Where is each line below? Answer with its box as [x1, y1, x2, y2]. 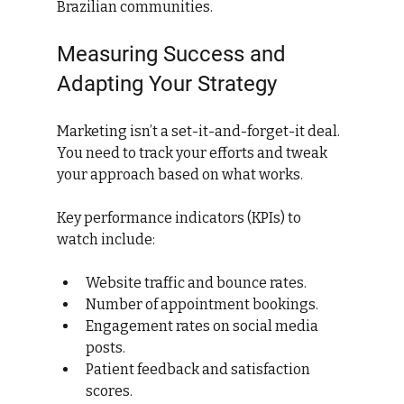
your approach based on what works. [56, 165, 303, 183]
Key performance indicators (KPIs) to [56, 208, 304, 226]
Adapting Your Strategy [56, 70, 277, 96]
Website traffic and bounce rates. [85, 273, 307, 291]
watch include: [56, 230, 155, 248]
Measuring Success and [56, 41, 291, 67]
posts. [85, 338, 125, 356]
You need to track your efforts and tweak [56, 143, 330, 161]
